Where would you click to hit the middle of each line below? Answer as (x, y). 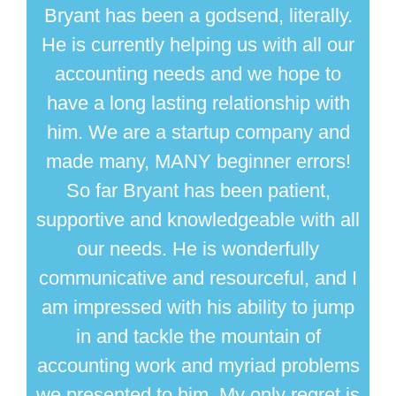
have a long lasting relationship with (198, 103)
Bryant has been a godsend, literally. (198, 16)
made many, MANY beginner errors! (198, 162)
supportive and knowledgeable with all (198, 220)
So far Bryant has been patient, (198, 191)
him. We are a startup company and (198, 133)
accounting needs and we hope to (198, 74)
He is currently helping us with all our (198, 45)
